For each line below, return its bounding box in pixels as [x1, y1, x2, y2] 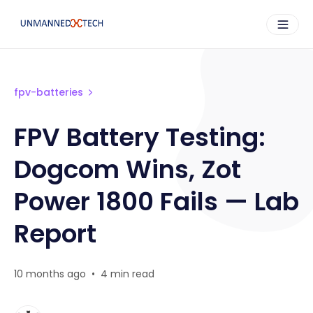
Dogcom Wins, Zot [14, 152, 241, 187]
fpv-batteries [14, 85, 83, 99]
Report [14, 216, 96, 252]
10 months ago [14, 267, 86, 281]
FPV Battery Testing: [14, 119, 265, 155]
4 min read [101, 267, 154, 281]
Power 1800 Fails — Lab [14, 184, 299, 219]
